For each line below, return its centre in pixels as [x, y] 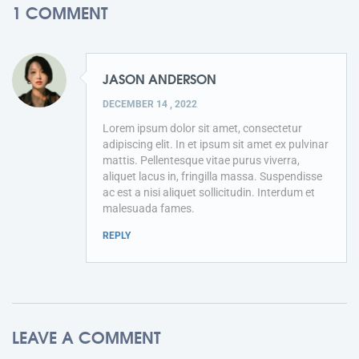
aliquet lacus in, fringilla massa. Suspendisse [212, 177]
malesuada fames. [149, 209]
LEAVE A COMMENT [86, 337]
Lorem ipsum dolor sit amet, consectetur [202, 129]
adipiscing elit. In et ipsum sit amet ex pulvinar [216, 145]
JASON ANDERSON [159, 79]
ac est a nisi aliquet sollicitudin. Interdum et [209, 193]
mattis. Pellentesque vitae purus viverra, [201, 161]
